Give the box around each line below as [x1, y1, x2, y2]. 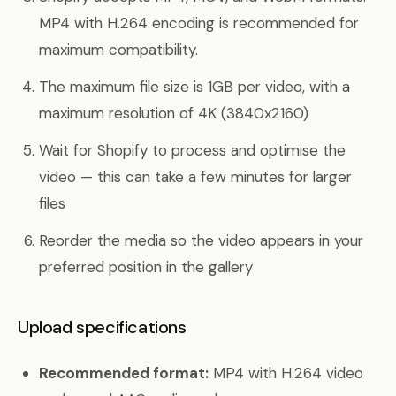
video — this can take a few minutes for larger [39, 167, 352, 187]
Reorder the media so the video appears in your [39, 231, 363, 250]
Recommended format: [39, 363, 209, 383]
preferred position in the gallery [39, 257, 253, 277]
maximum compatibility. [39, 40, 198, 59]
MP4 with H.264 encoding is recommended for [39, 13, 359, 33]
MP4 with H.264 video [209, 363, 363, 383]
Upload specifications [18, 316, 187, 339]
